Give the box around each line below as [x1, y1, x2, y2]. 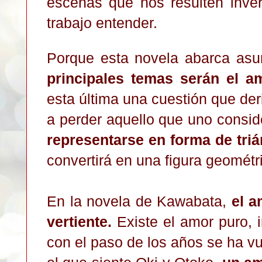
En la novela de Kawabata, [47, 192, 232, 209]
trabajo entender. [47, 14, 161, 31]
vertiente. [47, 213, 112, 230]
